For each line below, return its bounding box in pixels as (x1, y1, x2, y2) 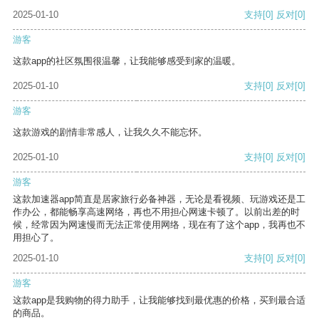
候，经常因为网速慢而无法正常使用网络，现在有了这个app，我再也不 (13, 219, 305, 231)
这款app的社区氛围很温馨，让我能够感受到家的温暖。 (13, 56, 241, 67)
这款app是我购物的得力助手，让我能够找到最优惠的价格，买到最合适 (13, 295, 305, 306)
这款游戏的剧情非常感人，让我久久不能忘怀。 (13, 127, 207, 138)
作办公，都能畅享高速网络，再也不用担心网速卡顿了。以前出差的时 (13, 206, 300, 218)
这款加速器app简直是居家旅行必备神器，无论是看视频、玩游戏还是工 (13, 194, 305, 205)
